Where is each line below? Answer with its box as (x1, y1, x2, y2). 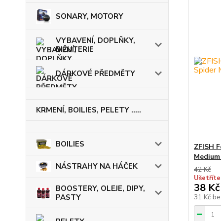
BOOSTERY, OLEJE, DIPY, (56, 184, 145, 194)
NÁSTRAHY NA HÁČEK (56, 161, 138, 172)
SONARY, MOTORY (56, 11, 123, 21)
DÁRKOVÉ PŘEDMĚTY (56, 69, 135, 78)
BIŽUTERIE (56, 44, 94, 54)
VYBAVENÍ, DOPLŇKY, (56, 36, 135, 45)
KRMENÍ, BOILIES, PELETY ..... (36, 105, 141, 115)
